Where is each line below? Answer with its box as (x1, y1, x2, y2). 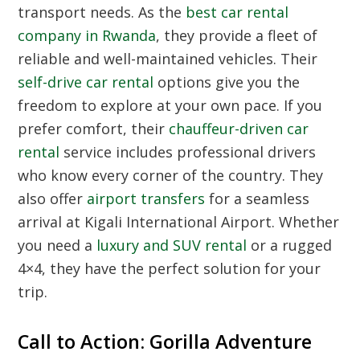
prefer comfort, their (18, 119, 170, 139)
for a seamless (205, 189, 310, 209)
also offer (18, 189, 88, 209)
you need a (18, 235, 97, 256)
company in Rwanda (18, 26, 157, 46)
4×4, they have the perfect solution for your (18, 259, 321, 279)
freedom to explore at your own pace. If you (18, 96, 323, 116)
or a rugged (247, 235, 333, 256)
